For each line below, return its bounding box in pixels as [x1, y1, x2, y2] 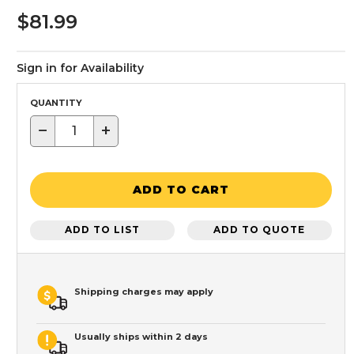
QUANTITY [30, 96, 82, 108]
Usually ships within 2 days [74, 330, 208, 342]
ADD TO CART [133, 183, 229, 198]
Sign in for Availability [17, 60, 144, 75]
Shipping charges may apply [74, 285, 213, 297]
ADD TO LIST [65, 224, 141, 236]
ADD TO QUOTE [213, 224, 306, 236]
